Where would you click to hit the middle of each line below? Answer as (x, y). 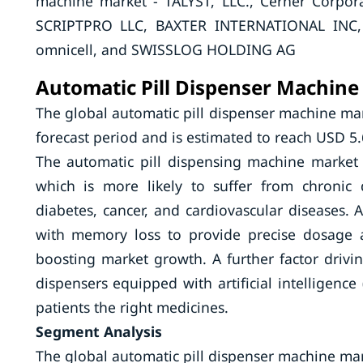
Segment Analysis (98, 331)
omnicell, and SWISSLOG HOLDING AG (165, 49)
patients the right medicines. (132, 307)
